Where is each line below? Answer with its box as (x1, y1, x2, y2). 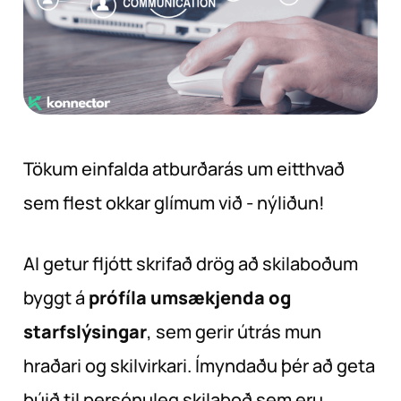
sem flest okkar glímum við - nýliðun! (23, 191, 325, 216)
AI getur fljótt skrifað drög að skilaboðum (23, 252, 358, 277)
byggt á (23, 286, 89, 311)
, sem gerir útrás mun (147, 320, 321, 345)
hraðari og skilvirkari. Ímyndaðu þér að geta (23, 354, 375, 379)
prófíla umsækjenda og (89, 286, 291, 311)
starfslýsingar (23, 320, 147, 345)
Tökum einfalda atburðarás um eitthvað (23, 157, 345, 182)
